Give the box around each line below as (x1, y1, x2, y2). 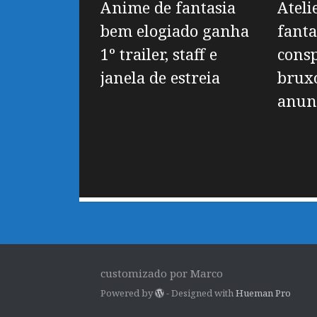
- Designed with (164, 287, 236, 300)
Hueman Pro (236, 287, 292, 300)
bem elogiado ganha (100, 20, 249, 42)
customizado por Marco (100, 265, 223, 280)
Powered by (100, 287, 155, 300)
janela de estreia (100, 67, 220, 88)
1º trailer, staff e (100, 43, 217, 65)
